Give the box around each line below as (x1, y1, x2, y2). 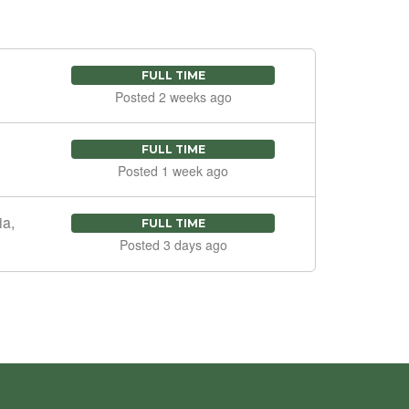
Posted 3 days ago (119, 236, 227, 255)
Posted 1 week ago (118, 161, 229, 180)
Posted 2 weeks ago (114, 87, 232, 106)
